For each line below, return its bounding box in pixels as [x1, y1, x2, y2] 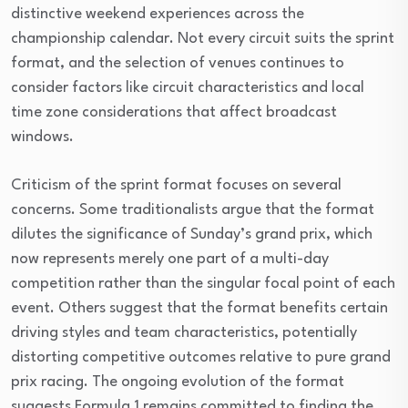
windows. [11, 129, 74, 145]
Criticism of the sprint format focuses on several [11, 178, 342, 193]
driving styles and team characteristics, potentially [11, 325, 357, 341]
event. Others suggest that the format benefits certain [11, 301, 388, 316]
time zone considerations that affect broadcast [11, 105, 337, 120]
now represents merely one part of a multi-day [11, 251, 329, 267]
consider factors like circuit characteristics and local [11, 80, 364, 96]
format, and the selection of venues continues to [11, 56, 344, 71]
